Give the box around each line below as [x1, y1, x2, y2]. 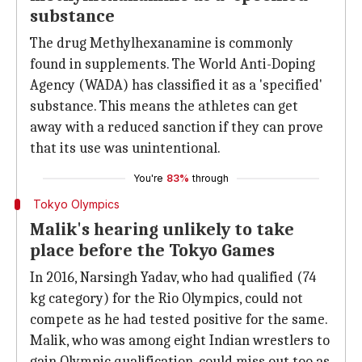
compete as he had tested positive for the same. [30, 311, 328, 328]
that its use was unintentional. [30, 140, 221, 157]
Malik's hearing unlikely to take [30, 219, 294, 240]
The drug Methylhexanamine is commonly [30, 35, 293, 52]
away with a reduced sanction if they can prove [30, 119, 323, 136]
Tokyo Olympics [32, 197, 120, 211]
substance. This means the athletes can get [30, 98, 298, 115]
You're [133, 172, 163, 184]
